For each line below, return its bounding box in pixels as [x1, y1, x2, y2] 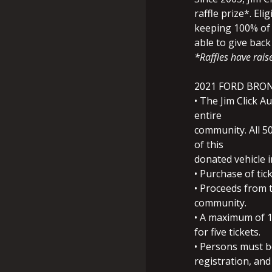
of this [194, 138, 223, 151]
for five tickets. [194, 225, 260, 239]
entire [194, 109, 222, 122]
